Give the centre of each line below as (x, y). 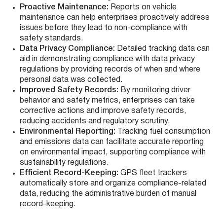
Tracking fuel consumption (163, 132)
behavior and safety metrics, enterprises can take (107, 101)
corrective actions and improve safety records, (103, 111)
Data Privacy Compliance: (68, 49)
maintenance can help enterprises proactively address (115, 18)
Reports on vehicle (144, 8)
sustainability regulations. (64, 163)
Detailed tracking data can (163, 49)
